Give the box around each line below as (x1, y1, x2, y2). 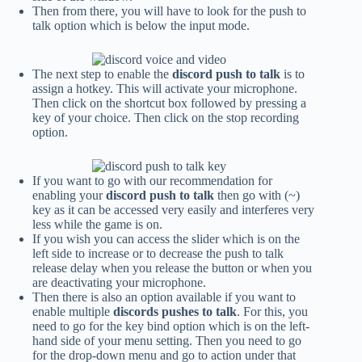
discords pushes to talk (113, 305, 237, 319)
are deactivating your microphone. (32, 276, 206, 290)
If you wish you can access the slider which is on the (32, 232, 300, 246)
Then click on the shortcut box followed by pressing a (32, 96, 306, 111)
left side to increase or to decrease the (32, 246, 225, 261)
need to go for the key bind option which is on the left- (32, 319, 309, 334)
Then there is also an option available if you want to (32, 290, 296, 305)
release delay (32, 261, 101, 276)
